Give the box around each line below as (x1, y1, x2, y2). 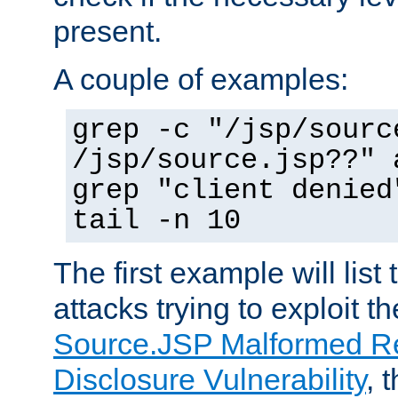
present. (53, 13, 162, 48)
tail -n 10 (72, 204, 241, 237)
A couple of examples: (53, 61, 348, 96)
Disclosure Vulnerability (53, 362, 366, 396)
